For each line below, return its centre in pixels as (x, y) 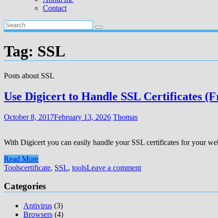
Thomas (125, 117)
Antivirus (38, 206)
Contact (55, 8)
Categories (25, 186)
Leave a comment (114, 167)
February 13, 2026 (82, 117)
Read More (21, 159)
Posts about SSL (29, 75)
